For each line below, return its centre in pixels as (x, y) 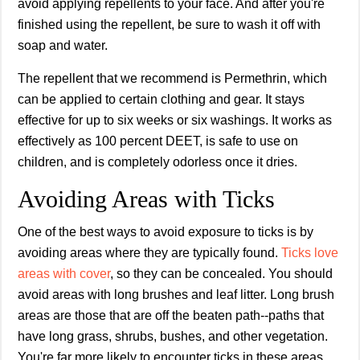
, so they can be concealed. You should (221, 273)
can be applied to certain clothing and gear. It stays (161, 99)
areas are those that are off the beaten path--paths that (171, 315)
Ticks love (310, 252)
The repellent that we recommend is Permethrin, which (172, 78)
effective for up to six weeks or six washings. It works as (175, 120)
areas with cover (64, 273)
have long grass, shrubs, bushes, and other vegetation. (173, 336)
